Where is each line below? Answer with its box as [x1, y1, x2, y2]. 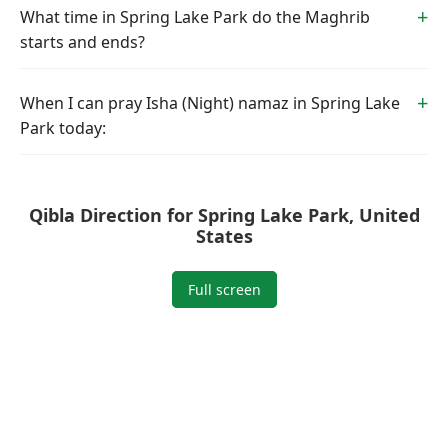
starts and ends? [20, 31, 145, 53]
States [195, 224, 253, 248]
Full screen [187, 280, 261, 299]
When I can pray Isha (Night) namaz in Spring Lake [20, 92, 400, 114]
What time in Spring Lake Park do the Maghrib [20, 6, 370, 28]
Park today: [20, 117, 106, 139]
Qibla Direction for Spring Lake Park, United [28, 203, 420, 227]
